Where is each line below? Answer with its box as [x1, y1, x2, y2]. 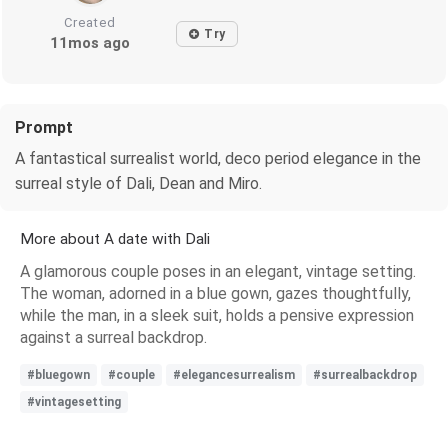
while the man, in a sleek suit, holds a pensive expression [20, 305, 414, 325]
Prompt [15, 117, 73, 137]
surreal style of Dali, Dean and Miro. [15, 173, 262, 193]
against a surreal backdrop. [20, 327, 207, 347]
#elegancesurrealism [173, 367, 295, 382]
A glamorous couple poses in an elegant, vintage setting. [20, 261, 416, 281]
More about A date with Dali [20, 229, 210, 248]
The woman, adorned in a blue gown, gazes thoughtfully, [20, 283, 411, 303]
